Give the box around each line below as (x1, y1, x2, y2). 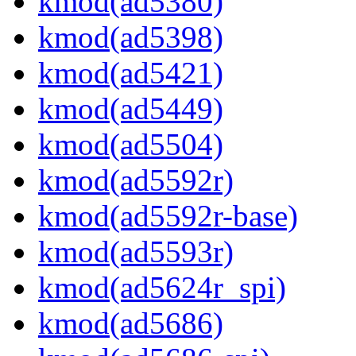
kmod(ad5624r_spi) (38, 270, 286, 305)
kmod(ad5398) (38, 20, 223, 55)
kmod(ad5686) (38, 306, 223, 341)
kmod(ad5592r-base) (38, 199, 298, 234)
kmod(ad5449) (38, 91, 223, 126)
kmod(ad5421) (38, 56, 223, 91)
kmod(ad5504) (38, 127, 223, 162)
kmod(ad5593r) (38, 234, 234, 269)
